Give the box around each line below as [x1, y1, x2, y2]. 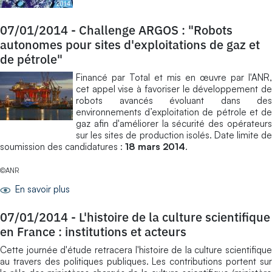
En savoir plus [13, 183, 70, 195]
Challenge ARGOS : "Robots [79, 21, 233, 38]
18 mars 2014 [125, 140, 185, 152]
